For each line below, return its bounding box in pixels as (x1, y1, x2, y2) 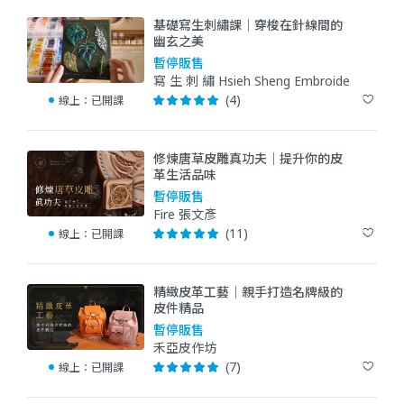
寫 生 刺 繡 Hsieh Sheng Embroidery (153, 71, 361, 89)
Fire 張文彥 (153, 205, 216, 223)
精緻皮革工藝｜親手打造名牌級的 (153, 282, 343, 300)
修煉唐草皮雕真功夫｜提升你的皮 (153, 149, 343, 167)
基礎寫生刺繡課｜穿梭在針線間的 (153, 15, 343, 33)
